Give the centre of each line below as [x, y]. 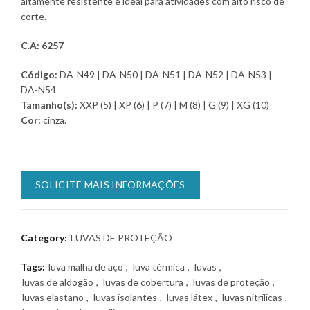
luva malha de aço [86, 267]
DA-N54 [38, 90]
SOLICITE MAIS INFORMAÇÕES [110, 184]
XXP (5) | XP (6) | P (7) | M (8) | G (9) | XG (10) [174, 105]
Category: [45, 238]
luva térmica [159, 267]
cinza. [55, 120]
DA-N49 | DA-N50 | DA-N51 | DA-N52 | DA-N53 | [165, 74]
